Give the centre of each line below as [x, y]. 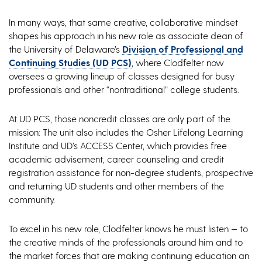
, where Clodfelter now [178, 63]
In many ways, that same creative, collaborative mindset [123, 22]
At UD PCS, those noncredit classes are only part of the [120, 119]
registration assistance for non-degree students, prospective [131, 173]
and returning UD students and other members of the [116, 186]
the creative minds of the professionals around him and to [126, 242]
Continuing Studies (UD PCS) [70, 63]
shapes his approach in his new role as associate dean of [126, 36]
